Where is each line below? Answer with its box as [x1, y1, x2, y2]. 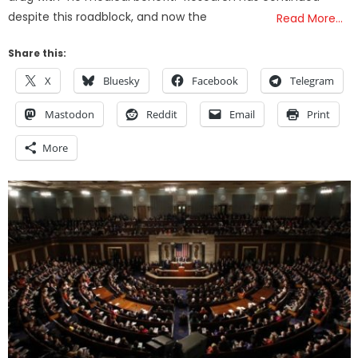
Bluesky [103, 74, 141, 89]
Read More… [276, 10, 344, 27]
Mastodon [45, 107, 95, 122]
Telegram [290, 74, 335, 89]
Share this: [8, 46, 67, 61]
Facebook [192, 74, 239, 89]
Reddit [146, 107, 178, 122]
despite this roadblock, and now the [8, 9, 208, 26]
